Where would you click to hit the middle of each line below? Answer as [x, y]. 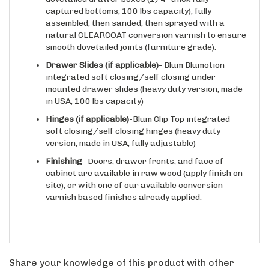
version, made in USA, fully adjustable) [121, 132]
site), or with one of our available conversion [134, 174]
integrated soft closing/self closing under [131, 66]
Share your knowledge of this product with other [122, 251]
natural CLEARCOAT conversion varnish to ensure [146, 24]
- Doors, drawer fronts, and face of [153, 150]
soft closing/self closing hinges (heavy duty [133, 120]
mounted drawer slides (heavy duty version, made [144, 78]
